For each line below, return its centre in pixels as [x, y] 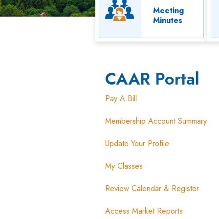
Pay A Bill [121, 98]
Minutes [167, 20]
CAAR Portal [152, 79]
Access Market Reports [144, 211]
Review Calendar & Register [152, 188]
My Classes [124, 166]
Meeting [168, 10]
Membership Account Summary [156, 121]
